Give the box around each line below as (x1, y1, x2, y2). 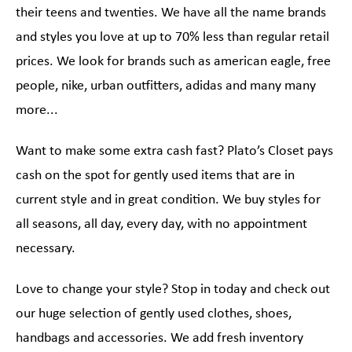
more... (16, 103, 58, 119)
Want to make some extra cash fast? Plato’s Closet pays (16, 144, 333, 159)
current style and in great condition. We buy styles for (16, 192, 321, 208)
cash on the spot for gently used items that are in (16, 168, 295, 184)
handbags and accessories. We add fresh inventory (16, 331, 303, 346)
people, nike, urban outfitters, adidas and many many (16, 79, 316, 94)
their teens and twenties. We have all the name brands (16, 5, 326, 21)
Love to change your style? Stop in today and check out (16, 282, 330, 298)
